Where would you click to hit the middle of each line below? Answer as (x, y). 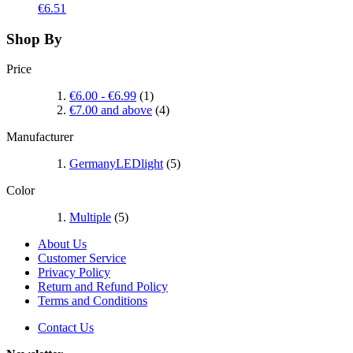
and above (125, 110)
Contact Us (66, 328)
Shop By (34, 39)
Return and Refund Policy (103, 287)
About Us (62, 244)
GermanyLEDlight (116, 164)
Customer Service (82, 258)
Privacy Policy (74, 273)
